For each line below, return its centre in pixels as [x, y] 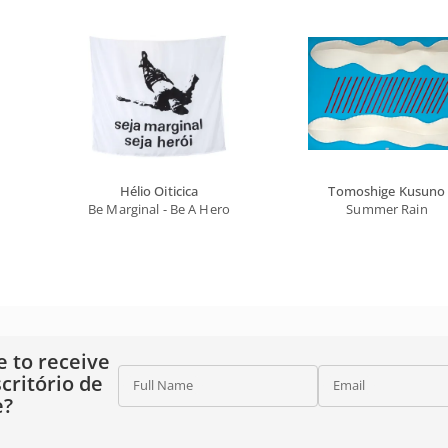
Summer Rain [387, 209]
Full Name [162, 385]
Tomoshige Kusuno [387, 191]
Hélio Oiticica [159, 191]
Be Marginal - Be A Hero [159, 209]
